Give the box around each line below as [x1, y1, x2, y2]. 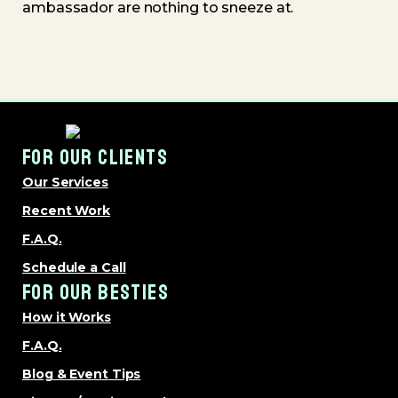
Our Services [22, 174, 108, 190]
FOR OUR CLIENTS [22, 144, 168, 171]
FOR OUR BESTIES [22, 279, 169, 306]
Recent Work [22, 203, 110, 219]
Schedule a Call [22, 259, 126, 275]
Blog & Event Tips [22, 366, 141, 382]
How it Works [22, 309, 111, 325]
